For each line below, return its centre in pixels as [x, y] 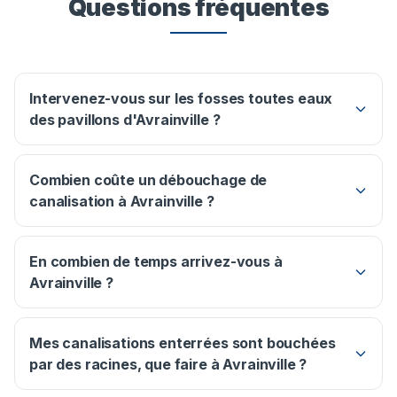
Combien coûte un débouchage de [148, 180]
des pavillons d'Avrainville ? [125, 120]
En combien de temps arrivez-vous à [156, 262]
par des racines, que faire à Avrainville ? [168, 365]
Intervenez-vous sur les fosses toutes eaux [181, 99]
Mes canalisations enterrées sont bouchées [183, 343]
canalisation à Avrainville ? [122, 202]
